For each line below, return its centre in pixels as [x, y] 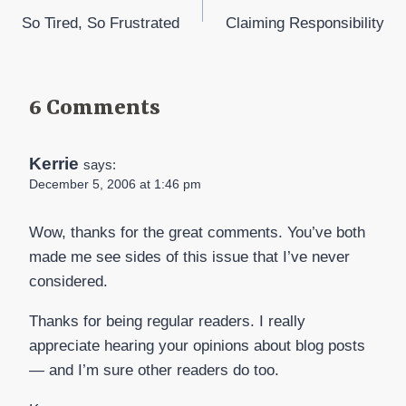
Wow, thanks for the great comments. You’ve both [197, 232]
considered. [68, 281]
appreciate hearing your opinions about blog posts [197, 345]
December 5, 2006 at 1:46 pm [115, 184]
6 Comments [95, 108]
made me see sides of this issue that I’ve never [189, 256]
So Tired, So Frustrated [101, 24]
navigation [79, 35]
